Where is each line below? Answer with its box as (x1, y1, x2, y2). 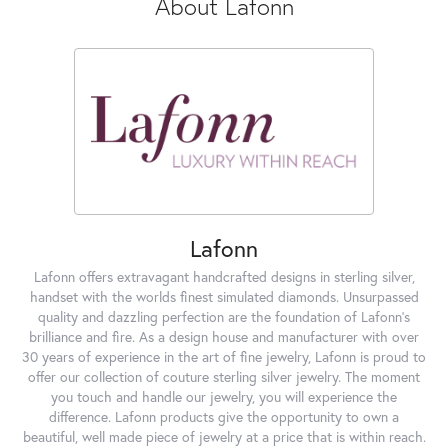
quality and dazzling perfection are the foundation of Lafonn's (38, 307, 410, 326)
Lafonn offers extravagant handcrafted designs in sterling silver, (33, 267, 415, 286)
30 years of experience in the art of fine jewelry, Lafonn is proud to (22, 347, 426, 366)
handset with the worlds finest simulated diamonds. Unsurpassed (29, 287, 419, 306)
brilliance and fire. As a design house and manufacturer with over (29, 327, 419, 346)
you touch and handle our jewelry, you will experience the (51, 387, 397, 406)
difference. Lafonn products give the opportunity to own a (49, 407, 399, 426)
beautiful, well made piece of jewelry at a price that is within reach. (22, 427, 426, 446)
